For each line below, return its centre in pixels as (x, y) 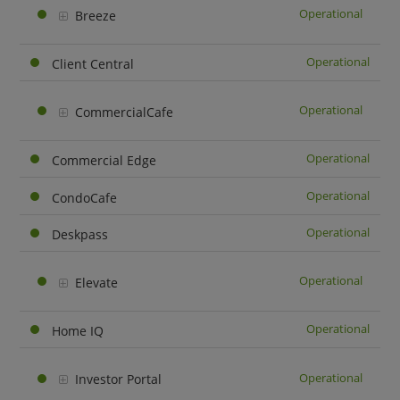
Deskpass (80, 234)
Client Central (93, 63)
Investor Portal (119, 379)
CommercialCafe (125, 112)
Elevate (97, 283)
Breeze (96, 15)
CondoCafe (85, 197)
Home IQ (78, 331)
